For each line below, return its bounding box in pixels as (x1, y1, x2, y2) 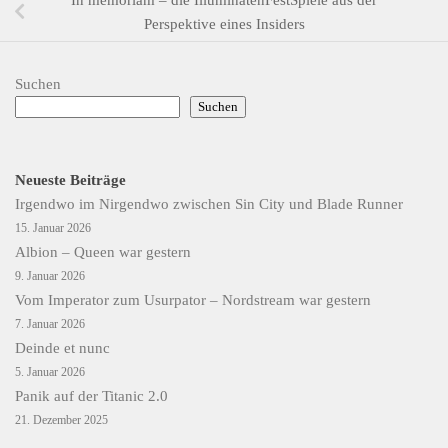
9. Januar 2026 (15, 268, 85, 283)
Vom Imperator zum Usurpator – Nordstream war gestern (15, 291, 371, 308)
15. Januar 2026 (15, 220, 91, 235)
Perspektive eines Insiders (143, 15, 305, 32)
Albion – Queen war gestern (15, 243, 191, 260)
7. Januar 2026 (15, 316, 85, 331)
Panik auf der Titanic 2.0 (15, 387, 168, 404)
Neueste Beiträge (15, 171, 126, 188)
